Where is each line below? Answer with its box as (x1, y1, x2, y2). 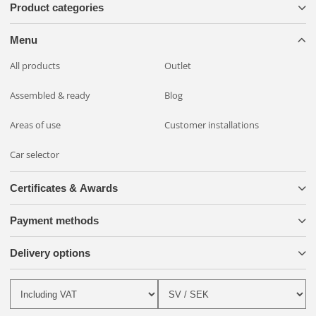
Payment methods (10, 214, 99, 227)
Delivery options (10, 247, 90, 260)
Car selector (10, 148, 59, 162)
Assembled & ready (10, 89, 90, 102)
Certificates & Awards (10, 182, 118, 195)
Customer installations (164, 119, 259, 132)
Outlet (164, 59, 191, 73)
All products (10, 59, 60, 73)
